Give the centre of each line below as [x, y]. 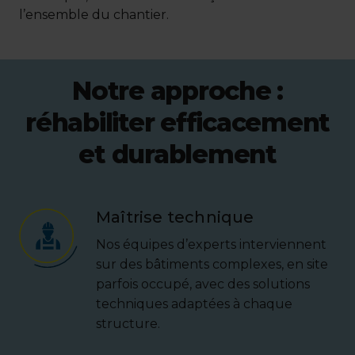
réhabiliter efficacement [177, 122]
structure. [128, 323]
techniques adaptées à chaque [194, 303]
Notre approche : [177, 90]
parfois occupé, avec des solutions [203, 284]
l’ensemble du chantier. [94, 14]
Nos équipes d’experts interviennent [211, 244]
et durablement [177, 154]
